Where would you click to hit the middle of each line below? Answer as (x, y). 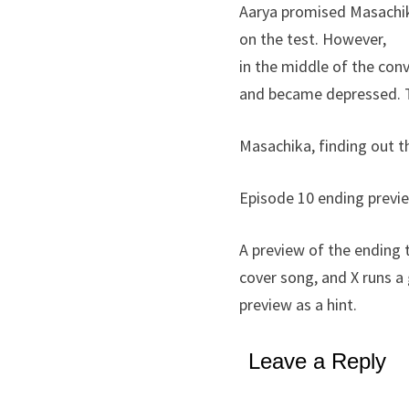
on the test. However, (313, 38)
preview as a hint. (299, 304)
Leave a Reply (318, 361)
